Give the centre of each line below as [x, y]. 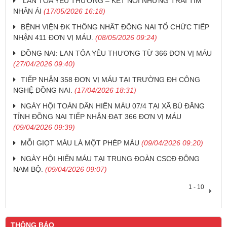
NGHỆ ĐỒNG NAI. [43, 90]
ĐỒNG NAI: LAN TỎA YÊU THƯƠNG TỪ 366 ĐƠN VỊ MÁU [116, 53]
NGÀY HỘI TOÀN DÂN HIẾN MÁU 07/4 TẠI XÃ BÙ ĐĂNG [113, 106]
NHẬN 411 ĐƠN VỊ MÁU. [53, 38]
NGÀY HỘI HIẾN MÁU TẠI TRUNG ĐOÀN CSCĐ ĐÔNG [110, 159]
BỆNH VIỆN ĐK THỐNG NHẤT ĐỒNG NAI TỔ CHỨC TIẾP [115, 27]
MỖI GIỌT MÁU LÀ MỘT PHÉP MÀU [80, 143]
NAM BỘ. [28, 169]
